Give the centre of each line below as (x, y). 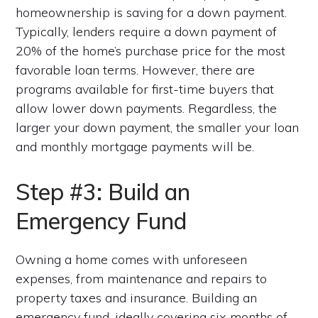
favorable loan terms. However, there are (136, 70)
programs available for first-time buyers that (145, 89)
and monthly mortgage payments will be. (135, 146)
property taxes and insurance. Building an (137, 297)
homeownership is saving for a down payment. (152, 12)
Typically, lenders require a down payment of (147, 31)
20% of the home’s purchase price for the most (151, 50)
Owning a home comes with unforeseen (132, 259)
